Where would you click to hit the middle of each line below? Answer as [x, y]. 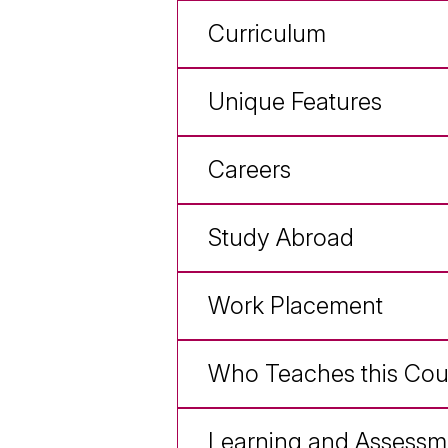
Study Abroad [281, 238]
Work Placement [295, 306]
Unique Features [295, 102]
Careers [249, 170]
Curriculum [267, 34]
